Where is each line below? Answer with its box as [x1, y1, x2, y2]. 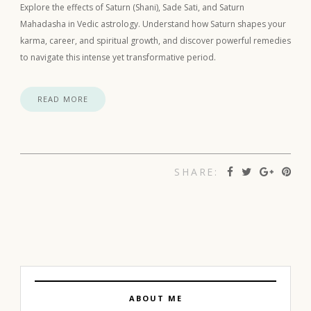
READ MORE [37, 93, 88, 104]
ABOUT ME [128, 292, 183, 303]
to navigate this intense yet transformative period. [20, 51, 216, 63]
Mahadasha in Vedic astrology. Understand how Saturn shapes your [20, 17, 286, 30]
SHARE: [174, 165, 219, 178]
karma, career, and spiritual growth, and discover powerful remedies [20, 34, 291, 47]
